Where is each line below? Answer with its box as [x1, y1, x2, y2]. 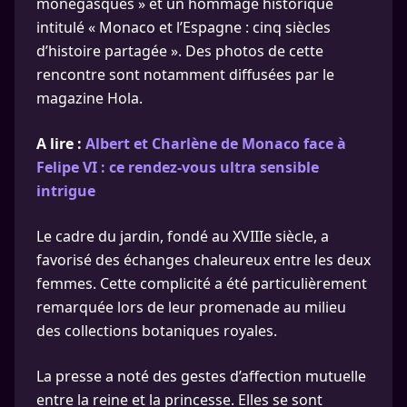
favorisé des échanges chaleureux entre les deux [36, 250, 371, 270]
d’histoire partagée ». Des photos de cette [36, 41, 323, 61]
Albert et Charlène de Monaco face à [85, 134, 346, 154]
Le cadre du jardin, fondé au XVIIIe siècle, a [36, 226, 329, 246]
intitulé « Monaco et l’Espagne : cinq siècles [36, 17, 331, 37]
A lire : [36, 134, 85, 154]
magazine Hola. [36, 88, 143, 108]
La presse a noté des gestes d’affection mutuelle [36, 366, 366, 386]
